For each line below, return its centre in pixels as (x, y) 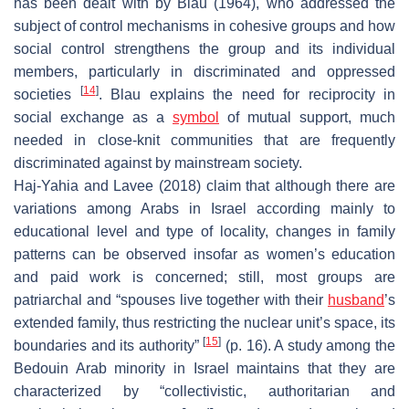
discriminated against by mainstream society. (158, 163)
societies (47, 94)
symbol (196, 117)
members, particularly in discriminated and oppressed (204, 71)
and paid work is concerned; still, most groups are (204, 277)
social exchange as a (93, 117)
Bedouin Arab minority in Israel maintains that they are (204, 368)
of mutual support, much (307, 117)
